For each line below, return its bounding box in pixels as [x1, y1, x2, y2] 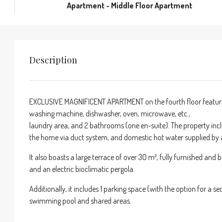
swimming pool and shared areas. [29, 195, 131, 206]
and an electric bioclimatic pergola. [29, 164, 135, 174]
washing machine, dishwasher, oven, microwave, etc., [29, 108, 190, 118]
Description [29, 54, 77, 66]
